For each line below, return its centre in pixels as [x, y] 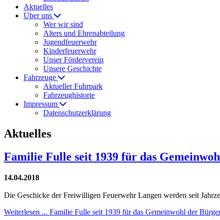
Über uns [39, 15]
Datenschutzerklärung [77, 113]
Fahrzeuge [41, 77]
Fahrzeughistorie [69, 95]
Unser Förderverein [73, 60]
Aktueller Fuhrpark [73, 86]
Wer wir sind [63, 24]
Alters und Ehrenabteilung [84, 33]
